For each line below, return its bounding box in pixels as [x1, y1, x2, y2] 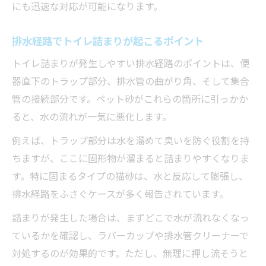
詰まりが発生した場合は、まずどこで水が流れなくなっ [12, 210, 249, 224]
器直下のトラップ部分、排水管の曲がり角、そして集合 [12, 73, 249, 88]
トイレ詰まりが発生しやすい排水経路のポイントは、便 [12, 55, 249, 70]
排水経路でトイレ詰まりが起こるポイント [12, 32, 204, 48]
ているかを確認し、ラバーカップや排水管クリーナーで [12, 227, 249, 242]
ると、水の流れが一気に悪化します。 [12, 109, 172, 123]
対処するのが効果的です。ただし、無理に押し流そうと [12, 245, 248, 260]
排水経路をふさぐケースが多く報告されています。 [12, 186, 229, 201]
